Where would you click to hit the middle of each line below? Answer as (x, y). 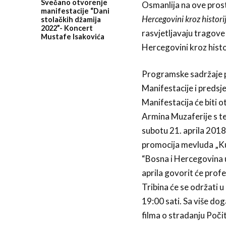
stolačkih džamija (71, 19)
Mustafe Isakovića (72, 36)
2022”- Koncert (67, 28)
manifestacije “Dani (75, 11)
